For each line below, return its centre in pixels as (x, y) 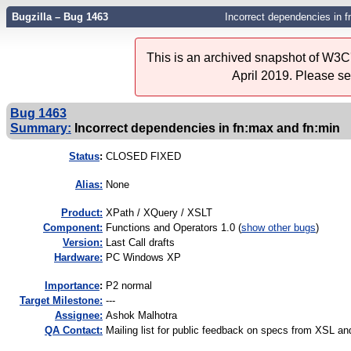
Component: (73, 228)
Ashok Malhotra (141, 316)
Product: (82, 213)
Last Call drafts (140, 243)
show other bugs (279, 228)
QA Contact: (74, 331)
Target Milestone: (61, 301)
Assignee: (79, 316)
